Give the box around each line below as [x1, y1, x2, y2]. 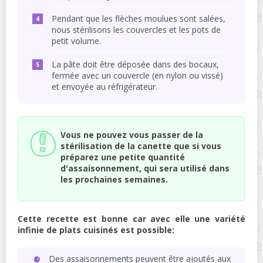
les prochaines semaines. [60, 173, 168, 185]
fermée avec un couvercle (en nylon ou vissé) [52, 69, 223, 81]
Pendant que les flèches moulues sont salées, [52, 12, 225, 24]
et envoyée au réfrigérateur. [52, 80, 157, 92]
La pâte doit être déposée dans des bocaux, [52, 58, 219, 70]
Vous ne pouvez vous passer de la [60, 129, 203, 140]
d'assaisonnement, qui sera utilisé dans [60, 162, 230, 174]
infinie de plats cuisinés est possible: [18, 224, 174, 235]
